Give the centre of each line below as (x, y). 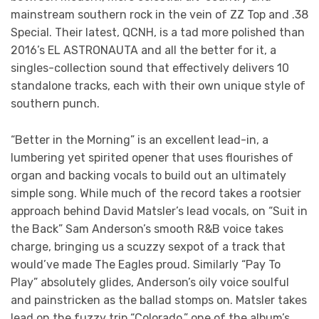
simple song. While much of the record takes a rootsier (156, 193)
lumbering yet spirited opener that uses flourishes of (152, 157)
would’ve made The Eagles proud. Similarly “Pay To (146, 264)
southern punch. (55, 104)
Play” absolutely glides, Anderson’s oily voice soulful (150, 282)
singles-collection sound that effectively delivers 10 (150, 68)
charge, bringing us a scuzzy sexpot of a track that (148, 246)
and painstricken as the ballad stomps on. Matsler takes (159, 300)
